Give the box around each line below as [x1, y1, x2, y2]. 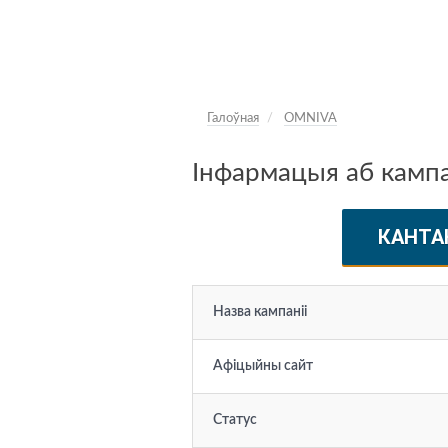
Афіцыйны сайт [213, 359, 313, 373]
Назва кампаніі [213, 305, 307, 319]
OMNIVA [284, 112, 337, 125]
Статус [213, 413, 257, 427]
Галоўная [207, 112, 259, 125]
